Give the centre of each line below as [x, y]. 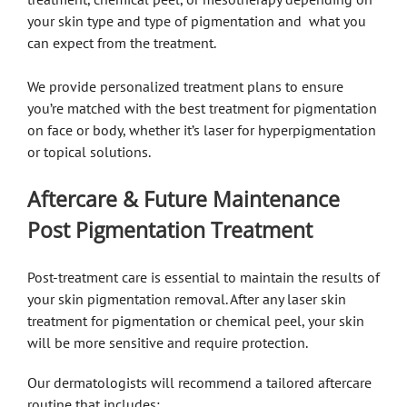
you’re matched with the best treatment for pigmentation [202, 108]
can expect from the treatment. [123, 42]
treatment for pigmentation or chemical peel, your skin [196, 320]
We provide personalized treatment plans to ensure [185, 86]
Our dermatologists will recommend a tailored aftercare [199, 382]
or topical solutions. [89, 151]
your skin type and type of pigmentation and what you [197, 20]
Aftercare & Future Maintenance [184, 199]
